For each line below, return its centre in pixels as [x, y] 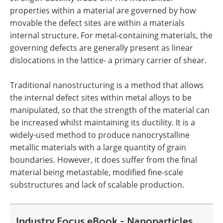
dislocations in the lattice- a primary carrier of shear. [108, 60]
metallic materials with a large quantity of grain [98, 148]
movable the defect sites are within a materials [97, 23]
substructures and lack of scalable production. [97, 185]
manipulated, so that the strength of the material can [110, 110]
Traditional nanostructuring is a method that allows [107, 85]
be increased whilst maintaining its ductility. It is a [103, 123]
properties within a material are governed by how [103, 11]
